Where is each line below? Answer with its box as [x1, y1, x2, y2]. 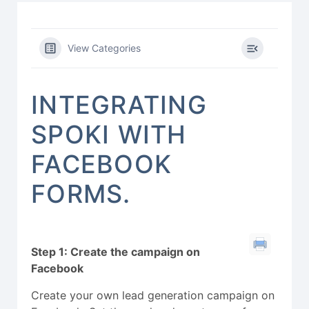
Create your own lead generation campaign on [31, 288, 275, 302]
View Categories [68, 42, 141, 54]
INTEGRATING [31, 90, 207, 121]
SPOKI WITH [31, 119, 187, 150]
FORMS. [31, 179, 131, 210]
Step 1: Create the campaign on [31, 245, 200, 259]
